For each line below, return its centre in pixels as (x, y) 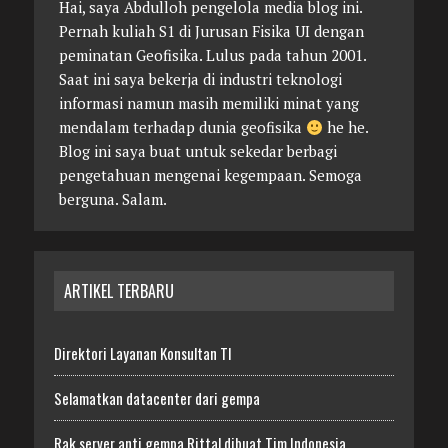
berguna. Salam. (112, 199)
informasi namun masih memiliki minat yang (208, 103)
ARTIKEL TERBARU (118, 291)
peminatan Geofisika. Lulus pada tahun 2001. (212, 55)
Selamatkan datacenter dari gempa (156, 398)
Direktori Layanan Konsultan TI (142, 353)
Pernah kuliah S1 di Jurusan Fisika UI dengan (211, 31)
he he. (345, 127)
